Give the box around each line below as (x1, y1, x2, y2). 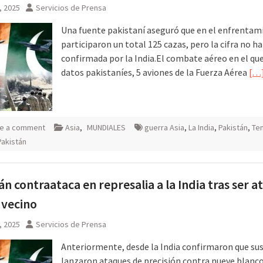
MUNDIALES (87, 122, 126, 133)
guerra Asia (144, 122, 184, 133)
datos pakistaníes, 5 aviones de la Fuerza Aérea (61, 66, 249, 78)
